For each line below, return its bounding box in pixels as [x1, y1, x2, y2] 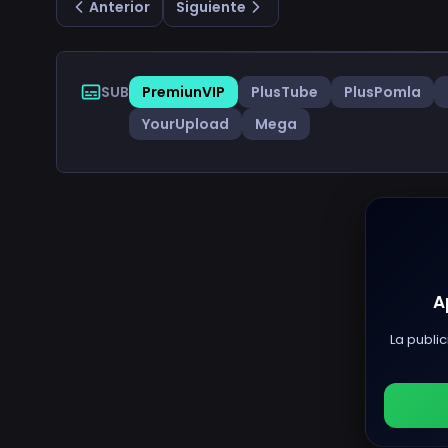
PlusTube [251, 81, 318, 102]
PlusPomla [344, 81, 421, 102]
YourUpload [142, 113, 229, 134]
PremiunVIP [142, 81, 225, 102]
